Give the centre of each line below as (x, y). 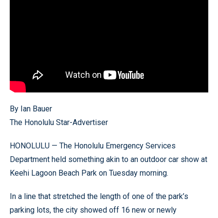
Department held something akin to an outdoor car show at (109, 159)
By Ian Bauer (31, 109)
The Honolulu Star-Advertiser (59, 122)
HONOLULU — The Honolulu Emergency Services (93, 145)
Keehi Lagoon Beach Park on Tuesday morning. (89, 173)
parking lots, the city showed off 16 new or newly (93, 210)
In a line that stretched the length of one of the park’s (99, 196)
